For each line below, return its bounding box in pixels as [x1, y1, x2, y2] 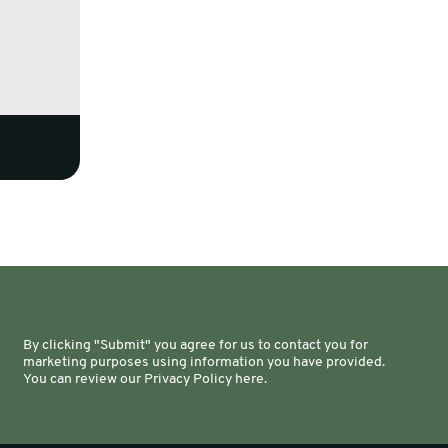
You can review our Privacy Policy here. [23, 372, 268, 388]
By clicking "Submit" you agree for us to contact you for [23, 338, 369, 354]
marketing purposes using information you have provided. [23, 355, 386, 371]
